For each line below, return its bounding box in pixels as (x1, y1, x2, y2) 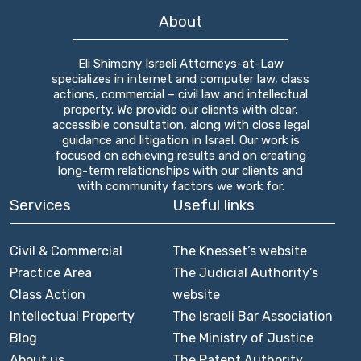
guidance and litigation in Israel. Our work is (61, 133, 300, 147)
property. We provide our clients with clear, (63, 102, 298, 117)
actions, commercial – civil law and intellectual (53, 87, 308, 102)
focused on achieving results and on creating (55, 148, 306, 163)
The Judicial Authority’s (172, 265, 318, 280)
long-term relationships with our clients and (58, 164, 303, 178)
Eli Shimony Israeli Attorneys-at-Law (77, 56, 284, 71)
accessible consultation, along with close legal (52, 118, 309, 132)
